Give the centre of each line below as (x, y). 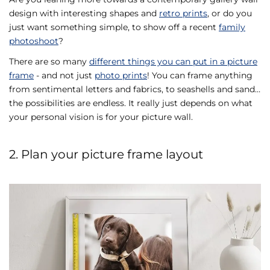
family (232, 27)
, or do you (230, 14)
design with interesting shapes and (84, 14)
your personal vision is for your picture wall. (102, 117)
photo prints (121, 75)
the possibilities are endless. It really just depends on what (131, 103)
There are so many (49, 61)
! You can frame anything (200, 75)
